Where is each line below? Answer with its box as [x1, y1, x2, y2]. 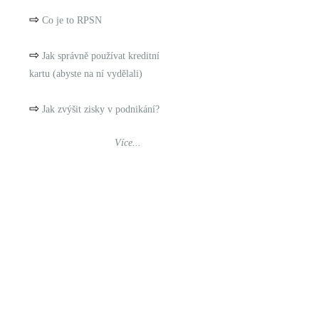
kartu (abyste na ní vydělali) [29, 68, 142, 79]
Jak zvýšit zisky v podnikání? [42, 104, 159, 115]
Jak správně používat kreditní [42, 51, 159, 61]
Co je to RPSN [42, 15, 102, 26]
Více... [115, 137, 141, 148]
